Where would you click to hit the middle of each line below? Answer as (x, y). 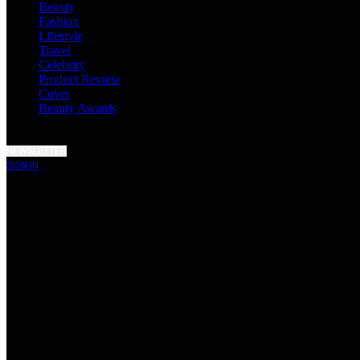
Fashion (59, 21)
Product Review (80, 79)
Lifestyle (61, 36)
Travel (55, 50)
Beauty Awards (78, 108)
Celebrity (62, 65)
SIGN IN (22, 166)
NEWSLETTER (37, 151)
